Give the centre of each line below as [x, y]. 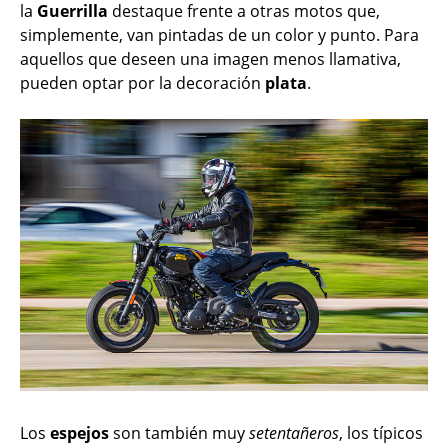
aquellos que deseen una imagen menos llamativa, [210, 58]
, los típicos [381, 432]
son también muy [179, 432]
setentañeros [294, 432]
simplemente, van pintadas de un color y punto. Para [219, 34]
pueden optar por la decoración [142, 82]
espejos [79, 432]
